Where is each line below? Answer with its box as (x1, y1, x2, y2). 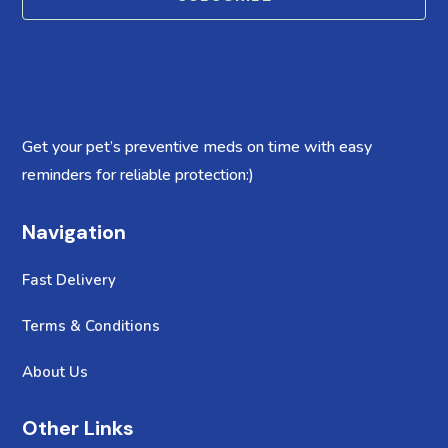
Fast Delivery (22, 270, 117, 291)
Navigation (22, 219, 127, 246)
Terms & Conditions (22, 316, 161, 337)
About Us (22, 362, 89, 383)
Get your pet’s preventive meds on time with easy (22, 136, 373, 159)
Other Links (22, 415, 135, 442)
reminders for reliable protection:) (22, 164, 255, 187)
